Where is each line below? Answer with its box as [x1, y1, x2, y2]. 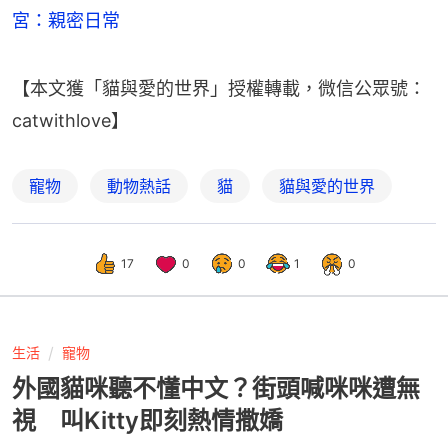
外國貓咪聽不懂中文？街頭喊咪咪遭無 [12, 374, 420, 404]
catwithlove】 [12, 110, 129, 132]
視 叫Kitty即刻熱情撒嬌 [12, 406, 283, 436]
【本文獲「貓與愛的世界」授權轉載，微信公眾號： [12, 78, 426, 100]
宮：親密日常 [12, 10, 120, 32]
